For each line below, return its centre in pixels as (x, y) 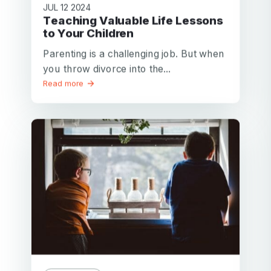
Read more (65, 83)
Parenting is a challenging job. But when (134, 54)
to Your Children (89, 33)
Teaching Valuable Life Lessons (47, 20)
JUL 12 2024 (67, 7)
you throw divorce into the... (107, 68)
